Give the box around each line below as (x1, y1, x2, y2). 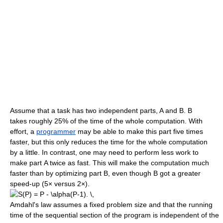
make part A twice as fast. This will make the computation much (10, 158, 209, 167)
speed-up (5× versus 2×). (10, 179, 90, 188)
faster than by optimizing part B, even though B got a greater (10, 169, 201, 177)
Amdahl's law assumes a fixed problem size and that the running (10, 200, 213, 209)
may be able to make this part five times (76, 127, 203, 135)
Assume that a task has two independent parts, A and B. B (10, 106, 192, 114)
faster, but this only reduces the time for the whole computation (10, 137, 208, 146)
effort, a (10, 127, 36, 135)
